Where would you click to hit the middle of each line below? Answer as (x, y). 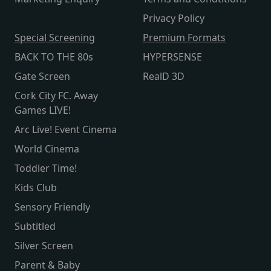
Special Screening (55, 38)
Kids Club (36, 188)
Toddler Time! (46, 168)
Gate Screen (42, 77)
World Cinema (47, 149)
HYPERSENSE (172, 57)
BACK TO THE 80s (54, 57)
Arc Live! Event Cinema (66, 130)
